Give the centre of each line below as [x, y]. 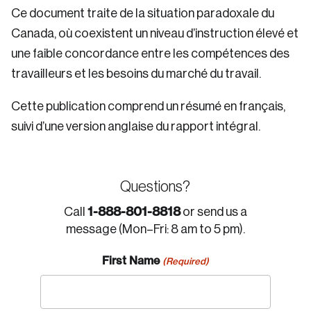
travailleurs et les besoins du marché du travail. [136, 74]
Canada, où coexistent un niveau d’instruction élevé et [155, 33]
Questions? [155, 187]
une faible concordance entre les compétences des [150, 53]
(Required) [185, 261]
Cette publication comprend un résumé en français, [148, 106]
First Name [131, 260]
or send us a [213, 212]
